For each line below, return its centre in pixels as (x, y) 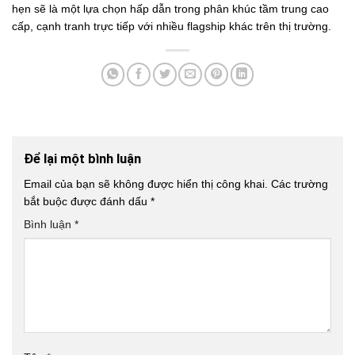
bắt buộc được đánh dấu (87, 201)
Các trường (300, 183)
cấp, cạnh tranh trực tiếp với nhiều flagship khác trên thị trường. (172, 26)
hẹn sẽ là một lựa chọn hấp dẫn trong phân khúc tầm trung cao (170, 8)
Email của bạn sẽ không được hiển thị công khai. (146, 183)
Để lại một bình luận (84, 158)
